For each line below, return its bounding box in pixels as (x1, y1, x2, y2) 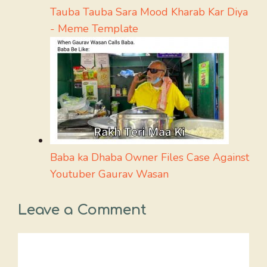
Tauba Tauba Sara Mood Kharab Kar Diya (50, 5, 248, 19)
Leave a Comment (18, 202, 147, 218)
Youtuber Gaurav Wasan (50, 167, 169, 181)
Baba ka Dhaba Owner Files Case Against (50, 150, 249, 164)
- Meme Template (50, 21, 138, 36)
